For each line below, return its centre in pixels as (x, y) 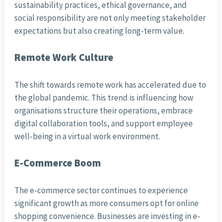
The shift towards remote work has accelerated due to (110, 85)
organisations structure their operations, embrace (103, 111)
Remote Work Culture (64, 58)
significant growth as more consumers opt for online (106, 203)
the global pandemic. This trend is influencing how (104, 98)
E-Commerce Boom (57, 163)
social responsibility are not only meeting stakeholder (110, 18)
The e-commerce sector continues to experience (101, 191)
